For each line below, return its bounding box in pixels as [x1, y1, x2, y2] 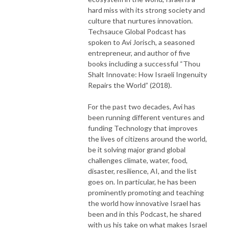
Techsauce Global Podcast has [88, 27, 186, 36]
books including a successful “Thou [88, 59, 200, 68]
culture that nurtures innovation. [88, 16, 193, 25]
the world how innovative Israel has [88, 198, 201, 208]
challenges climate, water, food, [88, 155, 188, 165]
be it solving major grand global [88, 145, 186, 154]
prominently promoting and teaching [88, 188, 204, 197]
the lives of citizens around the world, [88, 134, 207, 143]
